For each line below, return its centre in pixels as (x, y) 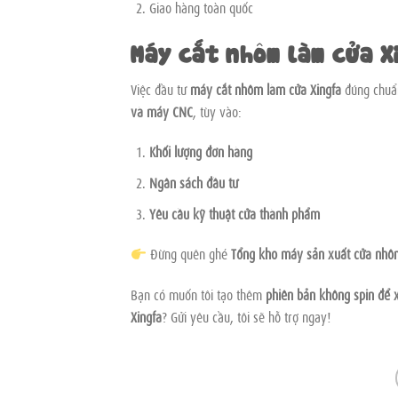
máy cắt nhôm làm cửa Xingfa (266, 88)
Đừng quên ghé (189, 254)
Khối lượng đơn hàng (200, 151)
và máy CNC (162, 111)
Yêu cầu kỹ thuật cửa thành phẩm (234, 213)
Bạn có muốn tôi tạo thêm (198, 295)
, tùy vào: (217, 111)
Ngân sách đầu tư (193, 182)
